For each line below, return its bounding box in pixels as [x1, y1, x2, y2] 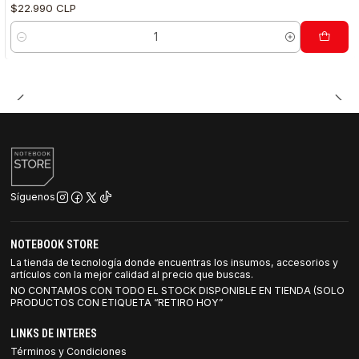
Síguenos [10, 191, 56, 204]
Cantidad [10, 38, 54, 50]
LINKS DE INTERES [10, 327, 98, 341]
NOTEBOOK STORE [10, 237, 99, 251]
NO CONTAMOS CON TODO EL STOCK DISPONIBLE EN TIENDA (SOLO [10, 284, 345, 297]
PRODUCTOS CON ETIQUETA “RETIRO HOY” [10, 296, 224, 309]
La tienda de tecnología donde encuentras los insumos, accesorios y [10, 256, 339, 268]
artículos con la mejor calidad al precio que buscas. [10, 268, 254, 280]
